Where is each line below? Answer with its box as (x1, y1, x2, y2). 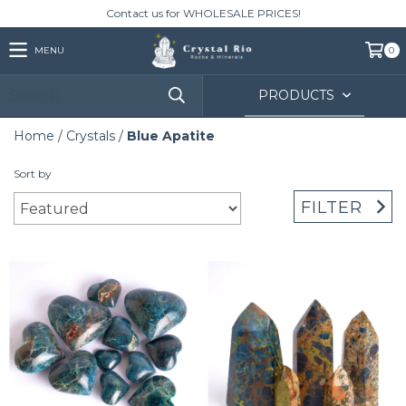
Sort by (14, 167, 52, 180)
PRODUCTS (258, 87, 339, 103)
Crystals (66, 128, 115, 144)
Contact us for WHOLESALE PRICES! (105, 6, 301, 20)
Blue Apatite (127, 128, 215, 144)
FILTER (301, 197, 363, 217)
